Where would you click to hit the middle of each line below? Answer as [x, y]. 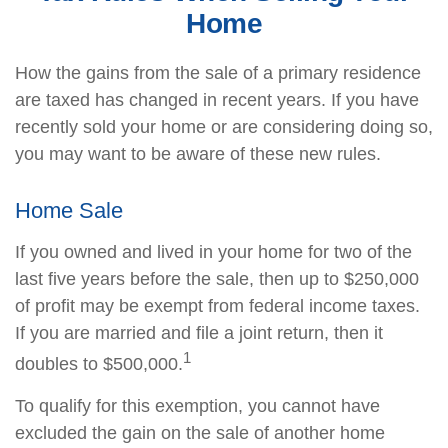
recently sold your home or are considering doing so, [224, 127]
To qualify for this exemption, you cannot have [197, 406]
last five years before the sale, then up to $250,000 [217, 279]
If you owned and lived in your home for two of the [213, 252]
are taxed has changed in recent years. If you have [217, 100]
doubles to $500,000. [99, 364]
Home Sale [69, 210]
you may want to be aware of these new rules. [198, 154]
